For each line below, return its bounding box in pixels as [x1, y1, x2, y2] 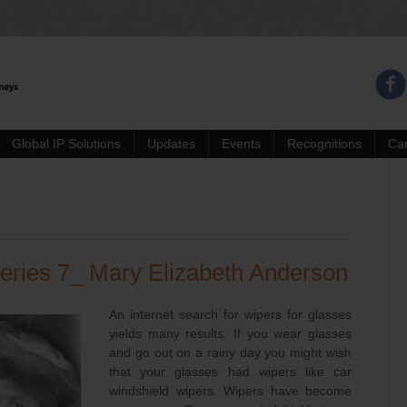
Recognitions [287, 135, 362, 151]
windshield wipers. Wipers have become [109, 383, 352, 398]
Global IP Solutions [12, 135, 121, 151]
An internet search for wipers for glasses [109, 307, 352, 322]
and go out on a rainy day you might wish [109, 345, 352, 360]
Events [222, 135, 261, 151]
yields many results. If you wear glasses [109, 326, 352, 341]
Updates [147, 135, 195, 151]
